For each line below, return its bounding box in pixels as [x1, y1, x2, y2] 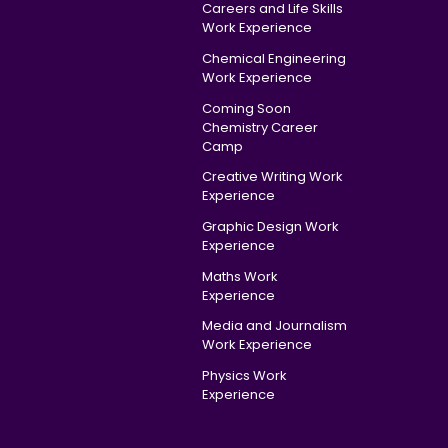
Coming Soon [201, 98, 291, 118]
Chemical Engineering [201, 48, 346, 68]
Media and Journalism [201, 316, 347, 336]
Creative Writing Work [201, 167, 343, 187]
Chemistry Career [201, 117, 318, 137]
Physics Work [201, 366, 287, 385]
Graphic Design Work [201, 216, 339, 236]
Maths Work [201, 266, 278, 286]
